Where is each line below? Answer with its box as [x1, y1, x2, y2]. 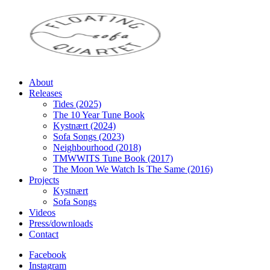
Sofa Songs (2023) [53, 131, 124, 142]
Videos [29, 207, 55, 218]
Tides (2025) [53, 99, 101, 109]
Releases [29, 88, 62, 98]
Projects [29, 175, 59, 185]
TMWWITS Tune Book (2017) [53, 153, 173, 163]
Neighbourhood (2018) [53, 142, 141, 152]
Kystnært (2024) [53, 121, 116, 131]
